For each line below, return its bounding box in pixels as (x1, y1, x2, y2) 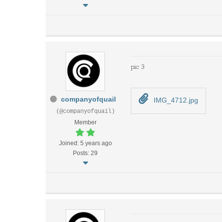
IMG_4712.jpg (152, 96, 198, 104)
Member (74, 119, 97, 126)
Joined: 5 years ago (58, 140, 112, 147)
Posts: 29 (73, 150, 98, 157)
